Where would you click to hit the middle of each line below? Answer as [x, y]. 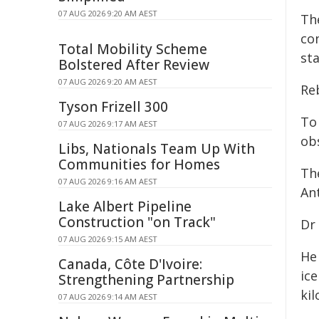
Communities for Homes [139, 164]
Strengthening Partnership [146, 280]
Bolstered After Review [134, 65]
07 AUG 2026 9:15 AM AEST [108, 239]
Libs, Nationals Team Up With [157, 149]
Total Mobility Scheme [133, 49]
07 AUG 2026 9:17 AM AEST [108, 124]
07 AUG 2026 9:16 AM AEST [108, 181]
